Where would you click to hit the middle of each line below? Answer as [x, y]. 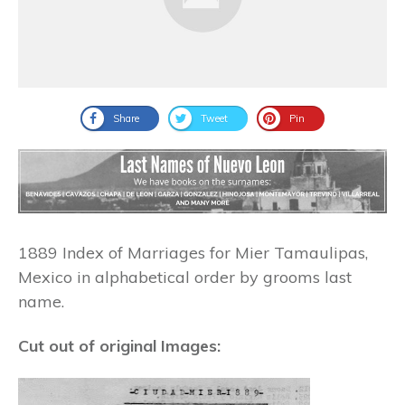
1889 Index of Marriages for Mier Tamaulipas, [193, 252]
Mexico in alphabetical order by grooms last [185, 277]
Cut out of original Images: [119, 345]
